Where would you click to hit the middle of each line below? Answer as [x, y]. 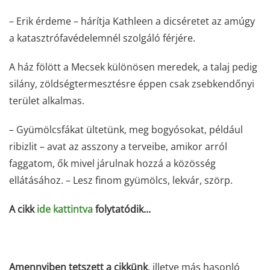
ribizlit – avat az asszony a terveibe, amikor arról [118, 146]
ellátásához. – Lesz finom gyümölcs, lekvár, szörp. [121, 180]
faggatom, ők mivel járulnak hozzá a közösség [112, 163]
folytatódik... [122, 209]
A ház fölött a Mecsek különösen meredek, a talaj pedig [133, 67]
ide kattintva [65, 209]
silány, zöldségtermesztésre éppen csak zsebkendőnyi [132, 83]
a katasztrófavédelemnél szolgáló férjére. [102, 38]
